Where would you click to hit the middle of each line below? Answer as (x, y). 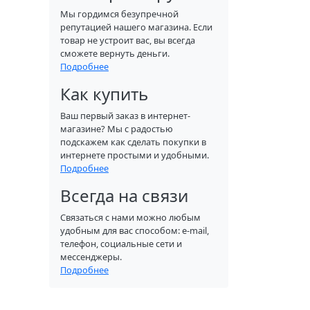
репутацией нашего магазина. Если (136, 27)
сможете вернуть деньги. (115, 53)
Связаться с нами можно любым (130, 217)
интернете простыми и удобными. (135, 155)
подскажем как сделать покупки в (133, 142)
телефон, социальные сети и (121, 244)
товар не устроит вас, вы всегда (128, 40)
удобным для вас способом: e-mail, (135, 230)
